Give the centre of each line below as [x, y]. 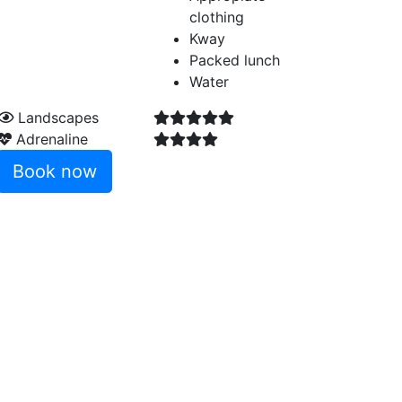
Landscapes [56, 118]
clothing [217, 17]
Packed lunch [235, 60]
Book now [55, 171]
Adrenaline [50, 139]
